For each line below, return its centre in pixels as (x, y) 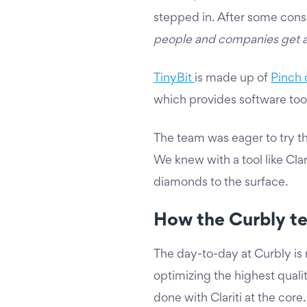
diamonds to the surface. (222, 183)
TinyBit (174, 79)
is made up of (233, 79)
